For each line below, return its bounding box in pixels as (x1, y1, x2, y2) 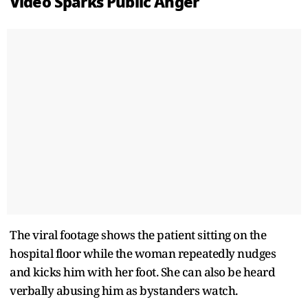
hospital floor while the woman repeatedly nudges (10, 245, 276, 261)
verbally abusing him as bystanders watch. (10, 282, 238, 298)
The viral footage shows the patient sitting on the (10, 226, 266, 243)
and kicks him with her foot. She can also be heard (10, 263, 275, 280)
